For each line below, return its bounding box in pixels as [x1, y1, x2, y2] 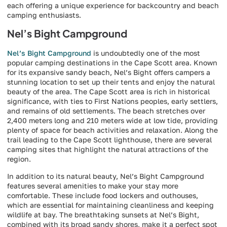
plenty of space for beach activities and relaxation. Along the [7, 126, 218, 135]
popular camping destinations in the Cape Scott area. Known [7, 58, 217, 67]
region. [7, 155, 31, 164]
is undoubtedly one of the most [91, 49, 200, 58]
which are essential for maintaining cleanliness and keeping [7, 200, 214, 209]
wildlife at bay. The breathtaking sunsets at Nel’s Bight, [7, 210, 199, 219]
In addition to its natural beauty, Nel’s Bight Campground [7, 171, 204, 180]
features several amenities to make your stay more [7, 181, 178, 190]
